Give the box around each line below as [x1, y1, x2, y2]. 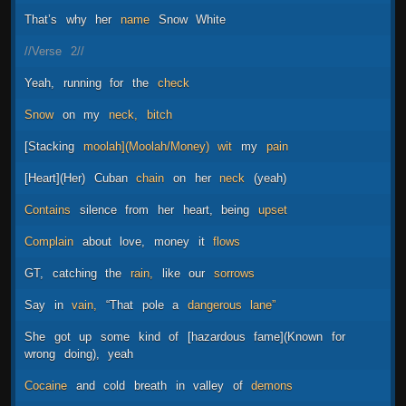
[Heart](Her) [24, 170, 85, 185]
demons [251, 378, 294, 392]
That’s [24, 12, 57, 26]
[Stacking [24, 139, 74, 153]
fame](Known [254, 329, 324, 343]
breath [133, 378, 167, 392]
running [63, 75, 101, 90]
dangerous [187, 297, 242, 312]
